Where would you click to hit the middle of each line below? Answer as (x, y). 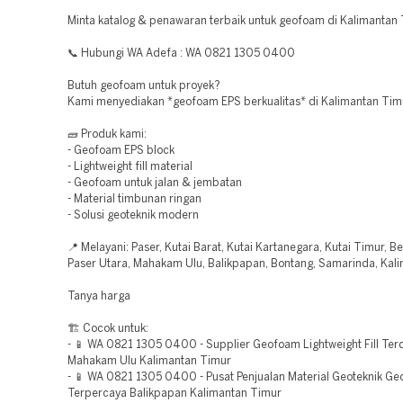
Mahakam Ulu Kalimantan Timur (149, 361)
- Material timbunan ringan (134, 199)
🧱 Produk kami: (107, 134)
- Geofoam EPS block (121, 151)
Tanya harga (99, 296)
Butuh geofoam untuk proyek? (144, 86)
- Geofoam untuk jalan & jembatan (155, 183)
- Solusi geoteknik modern (133, 215)
